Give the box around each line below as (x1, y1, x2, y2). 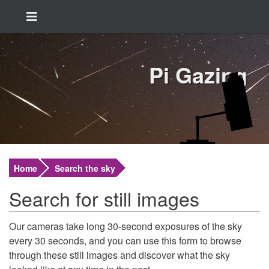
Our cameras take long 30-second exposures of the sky (9, 219, 242, 233)
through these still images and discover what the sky (9, 248, 230, 262)
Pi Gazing (149, 59, 247, 90)
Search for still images (9, 184, 199, 212)
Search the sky (55, 162, 115, 174)
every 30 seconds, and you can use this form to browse (9, 234, 241, 247)
